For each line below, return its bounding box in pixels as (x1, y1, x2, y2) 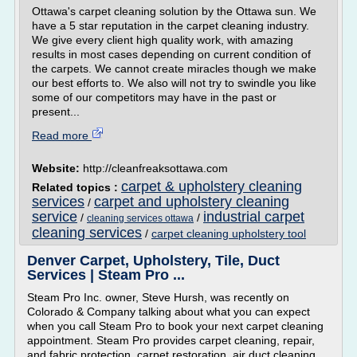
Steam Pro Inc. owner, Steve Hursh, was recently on (27, 291, 289, 304)
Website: (32, 162, 83, 175)
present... (32, 105, 80, 118)
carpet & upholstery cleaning (121, 178, 302, 194)
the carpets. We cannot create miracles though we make (32, 62, 316, 75)
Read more (32, 129, 92, 142)
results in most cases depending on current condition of (32, 48, 311, 61)
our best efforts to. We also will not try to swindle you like (32, 76, 316, 89)
